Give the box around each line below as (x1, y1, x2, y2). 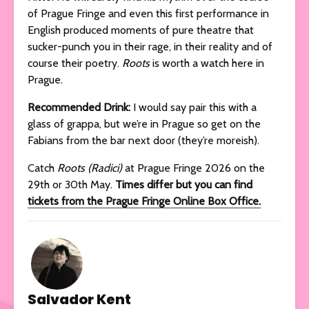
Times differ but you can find (115, 177, 252, 191)
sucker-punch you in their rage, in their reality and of (28, 39, 272, 53)
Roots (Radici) (57, 161, 125, 175)
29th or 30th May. (28, 177, 115, 191)
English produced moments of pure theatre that (28, 23, 254, 37)
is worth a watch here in (152, 56, 264, 70)
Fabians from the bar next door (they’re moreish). (28, 133, 259, 147)
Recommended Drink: (28, 100, 130, 114)
